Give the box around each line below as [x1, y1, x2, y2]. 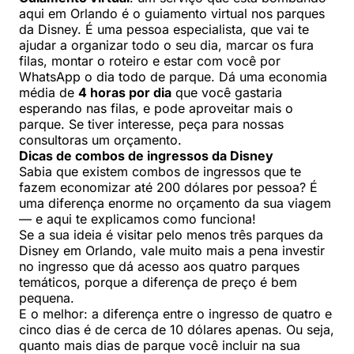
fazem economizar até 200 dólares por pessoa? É [19, 179, 318, 195]
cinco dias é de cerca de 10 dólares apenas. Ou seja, [19, 321, 334, 337]
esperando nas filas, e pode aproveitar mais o [19, 100, 293, 116]
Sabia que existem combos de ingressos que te [19, 163, 301, 179]
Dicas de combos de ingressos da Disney [19, 147, 273, 164]
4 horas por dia [78, 84, 171, 100]
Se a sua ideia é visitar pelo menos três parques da [19, 226, 323, 243]
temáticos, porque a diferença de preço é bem [19, 273, 297, 290]
